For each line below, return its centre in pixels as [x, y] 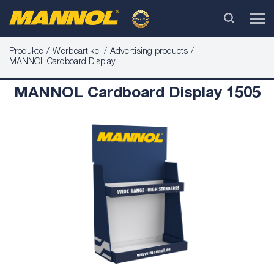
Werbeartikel [77, 52]
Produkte [26, 52]
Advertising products [149, 52]
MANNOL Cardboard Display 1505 [137, 94]
